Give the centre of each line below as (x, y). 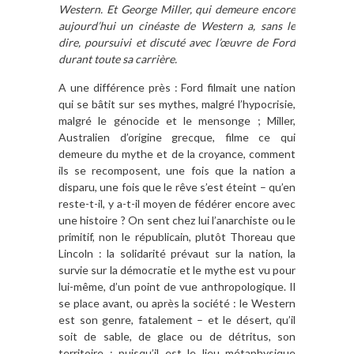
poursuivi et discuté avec (148, 43)
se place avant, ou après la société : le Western (177, 303)
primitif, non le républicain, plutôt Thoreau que (177, 237)
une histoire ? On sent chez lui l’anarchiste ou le (177, 220)
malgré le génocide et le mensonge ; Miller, (177, 121)
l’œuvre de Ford (254, 43)
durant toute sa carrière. (118, 59)
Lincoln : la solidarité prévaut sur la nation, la (177, 254)
